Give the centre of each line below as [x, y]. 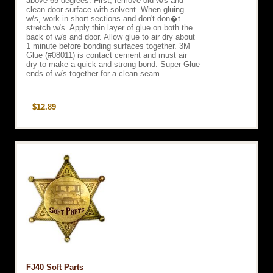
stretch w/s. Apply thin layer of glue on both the [109, 27]
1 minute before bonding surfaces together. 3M [108, 46]
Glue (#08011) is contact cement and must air [107, 55]
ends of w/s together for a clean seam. [94, 73]
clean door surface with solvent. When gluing [105, 9]
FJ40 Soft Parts [55, 267]
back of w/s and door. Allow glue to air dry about [111, 37]
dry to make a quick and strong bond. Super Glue [113, 64]
